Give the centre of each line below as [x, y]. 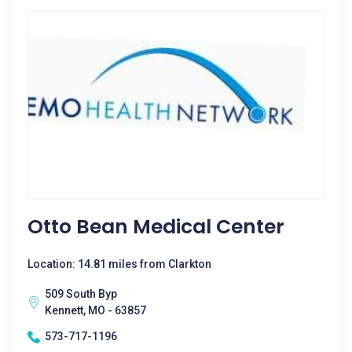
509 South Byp [81, 294]
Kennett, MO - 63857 [95, 310]
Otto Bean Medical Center [156, 227]
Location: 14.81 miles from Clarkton [119, 264]
